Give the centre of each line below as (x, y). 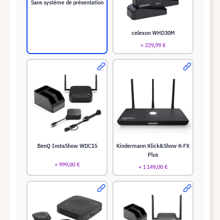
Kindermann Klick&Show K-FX (153, 145)
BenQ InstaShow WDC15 (67, 145)
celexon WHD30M (153, 32)
